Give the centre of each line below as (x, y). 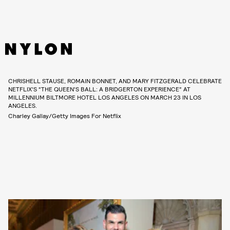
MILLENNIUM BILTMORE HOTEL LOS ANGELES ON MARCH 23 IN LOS (105, 97)
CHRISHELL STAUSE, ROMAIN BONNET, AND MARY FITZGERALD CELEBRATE (115, 80)
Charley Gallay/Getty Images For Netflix (65, 115)
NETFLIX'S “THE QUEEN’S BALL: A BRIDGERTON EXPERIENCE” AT (99, 89)
